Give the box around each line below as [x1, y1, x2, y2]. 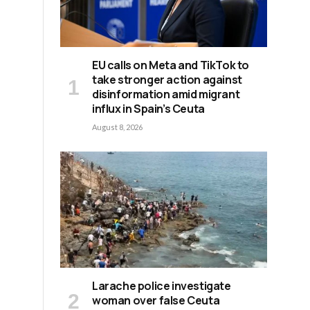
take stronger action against [92, 71, 242, 87]
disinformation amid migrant [92, 86, 240, 102]
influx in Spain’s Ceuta [92, 100, 205, 116]
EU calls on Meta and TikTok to [92, 57, 250, 73]
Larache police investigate [92, 278, 231, 294]
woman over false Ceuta [92, 293, 220, 309]
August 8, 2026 [92, 122, 143, 131]
